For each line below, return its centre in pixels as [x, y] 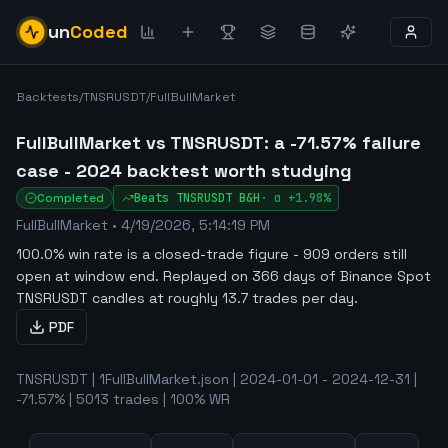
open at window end [85, 276]
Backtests [47, 97]
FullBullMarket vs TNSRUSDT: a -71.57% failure [218, 142]
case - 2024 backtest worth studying [184, 170]
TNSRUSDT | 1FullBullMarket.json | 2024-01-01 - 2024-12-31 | [216, 379]
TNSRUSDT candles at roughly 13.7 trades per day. [187, 298]
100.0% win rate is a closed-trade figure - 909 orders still [211, 254]
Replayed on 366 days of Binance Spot [295, 276]
